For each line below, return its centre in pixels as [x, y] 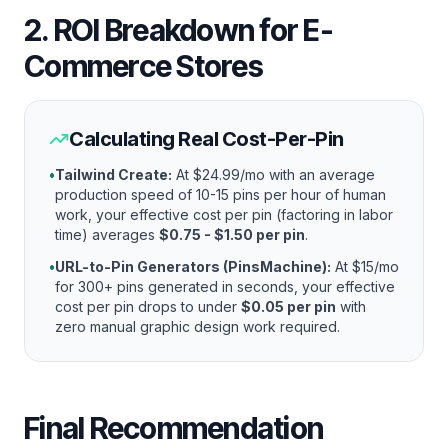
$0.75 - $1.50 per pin [232, 234]
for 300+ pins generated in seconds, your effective [225, 286]
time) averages [107, 234]
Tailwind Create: [113, 174]
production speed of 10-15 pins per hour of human [220, 194]
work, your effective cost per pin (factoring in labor [224, 214]
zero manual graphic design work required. [197, 326]
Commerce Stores [143, 66]
